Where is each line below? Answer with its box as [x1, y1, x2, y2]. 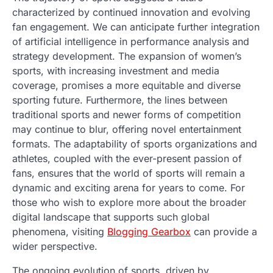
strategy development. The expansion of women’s [12, 49, 241, 62]
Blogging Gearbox [107, 225, 191, 238]
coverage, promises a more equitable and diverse [12, 79, 241, 91]
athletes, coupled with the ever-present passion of [12, 152, 242, 165]
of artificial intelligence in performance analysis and [12, 35, 249, 48]
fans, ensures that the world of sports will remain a [12, 166, 245, 179]
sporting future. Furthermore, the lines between [12, 93, 227, 106]
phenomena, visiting [12, 225, 107, 238]
